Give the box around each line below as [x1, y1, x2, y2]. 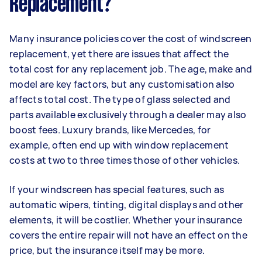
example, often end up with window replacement [9, 138, 229, 151]
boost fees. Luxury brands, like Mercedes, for [9, 123, 211, 136]
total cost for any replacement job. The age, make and [9, 62, 253, 75]
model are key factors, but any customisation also [9, 77, 235, 91]
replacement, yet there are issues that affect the [9, 47, 229, 60]
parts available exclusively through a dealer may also [9, 108, 247, 121]
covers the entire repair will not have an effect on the [9, 228, 247, 242]
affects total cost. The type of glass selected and [9, 92, 231, 106]
